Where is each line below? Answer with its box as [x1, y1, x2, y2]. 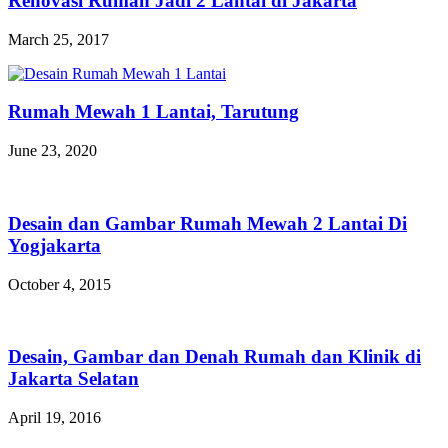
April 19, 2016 [8, 408, 101, 426]
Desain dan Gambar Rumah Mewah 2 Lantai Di [8, 212, 407, 234]
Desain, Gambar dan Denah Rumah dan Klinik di [8, 346, 421, 368]
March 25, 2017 [8, 30, 109, 48]
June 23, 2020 [8, 142, 97, 160]
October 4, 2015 [8, 275, 111, 293]
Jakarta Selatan [8, 368, 139, 390]
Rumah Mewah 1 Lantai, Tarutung [8, 101, 299, 123]
